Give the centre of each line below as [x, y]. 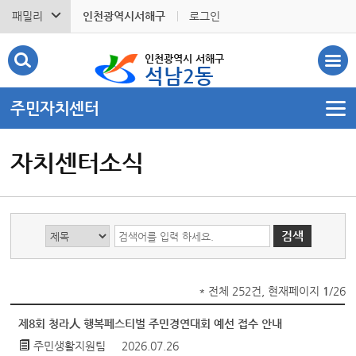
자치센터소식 [77, 163]
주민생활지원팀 [70, 346]
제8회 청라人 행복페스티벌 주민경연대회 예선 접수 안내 [151, 323]
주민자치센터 [55, 108]
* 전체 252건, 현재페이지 [260, 291]
